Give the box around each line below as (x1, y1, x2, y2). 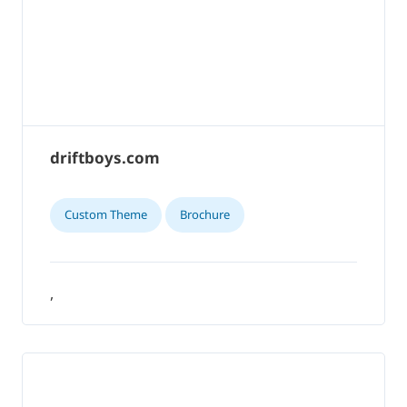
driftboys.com (50, 147, 160, 169)
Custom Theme (65, 205, 147, 223)
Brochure (180, 205, 230, 223)
